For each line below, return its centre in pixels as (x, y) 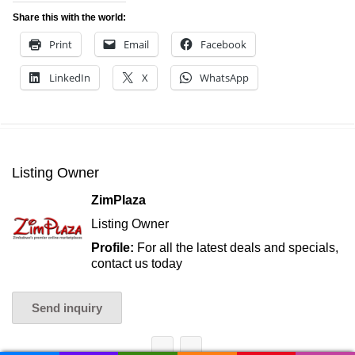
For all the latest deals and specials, (238, 248)
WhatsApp (224, 78)
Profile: (114, 248)
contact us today (137, 263)
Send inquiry (67, 308)
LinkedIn (70, 78)
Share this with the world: (69, 17)
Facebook (223, 44)
